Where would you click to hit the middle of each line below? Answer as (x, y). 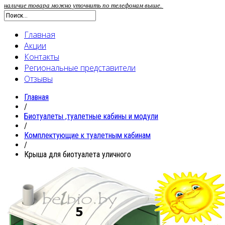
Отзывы (38, 79)
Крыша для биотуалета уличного (78, 154)
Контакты (42, 57)
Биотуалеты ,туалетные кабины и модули (91, 116)
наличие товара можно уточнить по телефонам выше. (84, 5)
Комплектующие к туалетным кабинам (87, 135)
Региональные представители (80, 68)
